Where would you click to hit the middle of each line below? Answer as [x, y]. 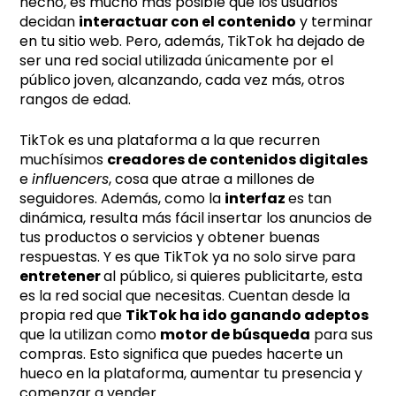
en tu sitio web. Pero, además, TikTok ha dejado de [193, 41]
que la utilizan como [90, 334]
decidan [49, 21]
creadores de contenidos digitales [238, 159]
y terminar [335, 21]
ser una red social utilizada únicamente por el [177, 60]
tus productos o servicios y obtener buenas [170, 237]
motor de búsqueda [236, 334]
